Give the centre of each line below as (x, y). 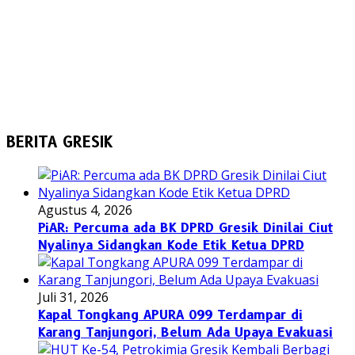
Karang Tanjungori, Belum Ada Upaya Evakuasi (185, 332)
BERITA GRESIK (59, 142)
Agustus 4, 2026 (85, 210)
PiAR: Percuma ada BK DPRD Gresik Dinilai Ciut (185, 227)
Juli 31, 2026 (73, 297)
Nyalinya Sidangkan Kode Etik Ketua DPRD (171, 245)
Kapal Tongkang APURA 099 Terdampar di (170, 315)
